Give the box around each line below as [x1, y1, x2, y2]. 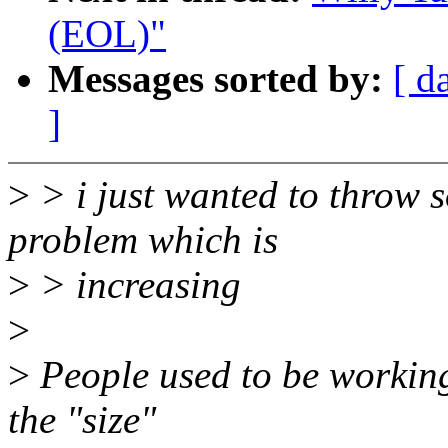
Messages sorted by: [48, 57, 393, 101]
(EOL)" [48, 12, 166, 56]
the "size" [8, 398, 156, 442]
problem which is [8, 218, 278, 262]
